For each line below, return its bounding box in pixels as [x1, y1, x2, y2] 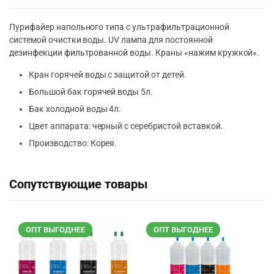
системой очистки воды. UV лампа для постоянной [9, 35, 213, 45]
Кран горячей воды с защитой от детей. [29, 70, 187, 80]
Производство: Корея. [29, 138, 117, 149]
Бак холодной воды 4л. [29, 104, 122, 114]
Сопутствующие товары [9, 177, 148, 192]
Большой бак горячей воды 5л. [29, 87, 154, 97]
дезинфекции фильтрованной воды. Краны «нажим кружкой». [9, 48, 260, 58]
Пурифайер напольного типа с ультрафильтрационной [9, 22, 229, 32]
